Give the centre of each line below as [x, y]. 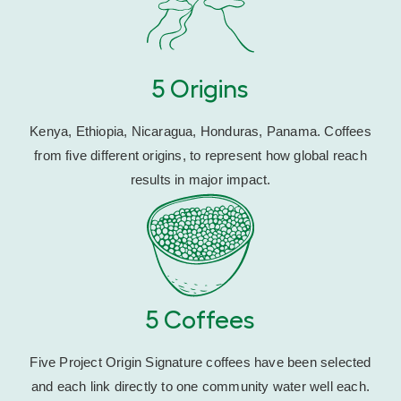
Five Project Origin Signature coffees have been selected [200, 363]
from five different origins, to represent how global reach [200, 156]
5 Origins [200, 90]
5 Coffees [200, 321]
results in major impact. [200, 180]
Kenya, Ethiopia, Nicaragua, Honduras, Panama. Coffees [200, 132]
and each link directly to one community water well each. [200, 387]
